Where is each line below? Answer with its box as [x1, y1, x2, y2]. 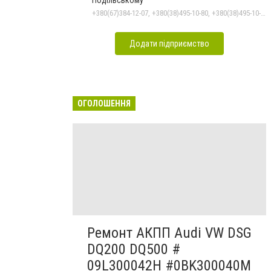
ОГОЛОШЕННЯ [77, 99, 131, 108]
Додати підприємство [129, 39, 209, 48]
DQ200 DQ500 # [87, 241, 180, 258]
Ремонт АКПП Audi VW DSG [87, 224, 252, 242]
